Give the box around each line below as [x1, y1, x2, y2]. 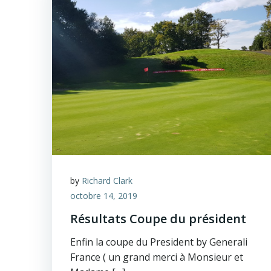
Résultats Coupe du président [70, 211, 246, 227]
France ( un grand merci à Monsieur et [70, 250, 243, 264]
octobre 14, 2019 [70, 190, 137, 201]
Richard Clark [82, 175, 132, 186]
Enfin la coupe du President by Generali [70, 235, 247, 249]
